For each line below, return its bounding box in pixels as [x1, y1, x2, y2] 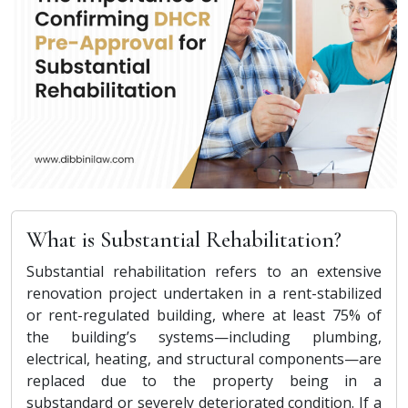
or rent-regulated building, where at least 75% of [26, 304, 382, 325]
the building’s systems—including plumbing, [26, 326, 382, 347]
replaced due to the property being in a [26, 370, 382, 391]
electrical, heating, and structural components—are [26, 348, 382, 369]
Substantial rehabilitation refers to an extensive [26, 260, 382, 281]
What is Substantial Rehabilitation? [26, 225, 342, 253]
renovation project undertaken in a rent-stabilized [26, 282, 382, 303]
